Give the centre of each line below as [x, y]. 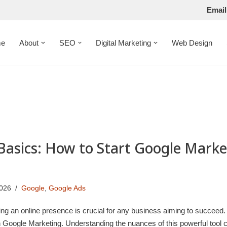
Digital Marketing [123, 43]
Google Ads [67, 188]
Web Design [192, 43]
